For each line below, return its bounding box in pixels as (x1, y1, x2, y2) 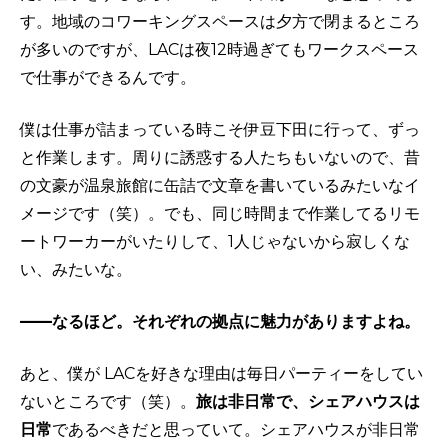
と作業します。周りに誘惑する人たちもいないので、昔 (20, 147, 420, 167)
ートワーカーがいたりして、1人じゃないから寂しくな (20, 231, 410, 251)
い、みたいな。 (20, 259, 132, 279)
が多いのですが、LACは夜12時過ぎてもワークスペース (20, 39, 419, 59)
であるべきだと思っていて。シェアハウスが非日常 (52, 419, 420, 439)
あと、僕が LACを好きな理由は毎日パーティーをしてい (20, 363, 423, 383)
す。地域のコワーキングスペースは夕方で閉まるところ (20, 11, 420, 31)
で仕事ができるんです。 (20, 67, 196, 87)
